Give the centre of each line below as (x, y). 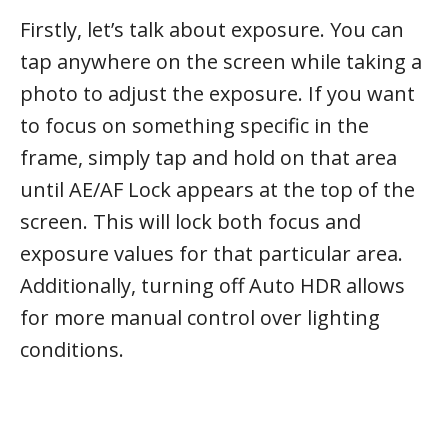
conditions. (72, 349)
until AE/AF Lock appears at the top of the (217, 189)
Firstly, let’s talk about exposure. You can (212, 29)
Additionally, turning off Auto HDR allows (212, 285)
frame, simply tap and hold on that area (208, 157)
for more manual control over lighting (200, 317)
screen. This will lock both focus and (190, 221)
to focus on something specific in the (194, 125)
